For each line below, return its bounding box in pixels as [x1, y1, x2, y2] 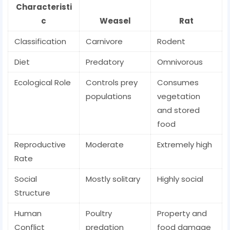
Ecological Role [14, 77, 71, 88]
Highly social [157, 174, 203, 185]
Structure [14, 187, 50, 199]
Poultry [86, 208, 112, 219]
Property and [157, 208, 207, 219]
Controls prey [86, 77, 138, 88]
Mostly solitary [86, 174, 140, 185]
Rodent [157, 36, 185, 47]
